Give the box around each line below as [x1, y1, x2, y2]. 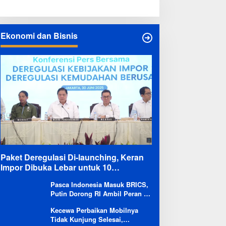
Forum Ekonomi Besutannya [50, 198, 140, 208]
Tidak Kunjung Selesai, [50, 214, 123, 224]
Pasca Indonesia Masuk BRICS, [50, 180, 148, 190]
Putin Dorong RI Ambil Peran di [50, 189, 150, 199]
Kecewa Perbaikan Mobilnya [50, 205, 138, 215]
